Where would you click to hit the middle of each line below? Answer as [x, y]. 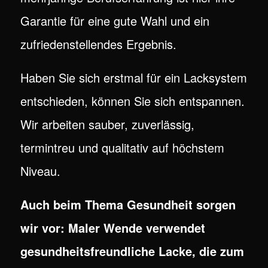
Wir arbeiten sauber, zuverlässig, [107, 124]
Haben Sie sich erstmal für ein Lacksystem [133, 78]
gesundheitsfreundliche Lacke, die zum [132, 251]
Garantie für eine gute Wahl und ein [115, 21]
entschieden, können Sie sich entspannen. [132, 101]
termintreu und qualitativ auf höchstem [122, 148]
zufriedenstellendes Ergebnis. [98, 44]
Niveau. [40, 171]
